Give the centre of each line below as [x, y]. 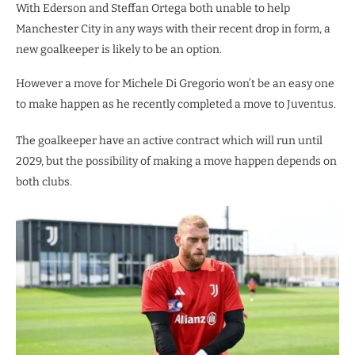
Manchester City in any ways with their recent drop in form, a [173, 29]
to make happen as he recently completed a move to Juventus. [176, 105]
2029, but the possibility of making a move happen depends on [176, 162]
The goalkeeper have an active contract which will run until [169, 141]
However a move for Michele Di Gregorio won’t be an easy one [175, 84]
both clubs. [44, 182]
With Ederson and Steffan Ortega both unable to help [153, 9]
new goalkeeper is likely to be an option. [119, 50]
